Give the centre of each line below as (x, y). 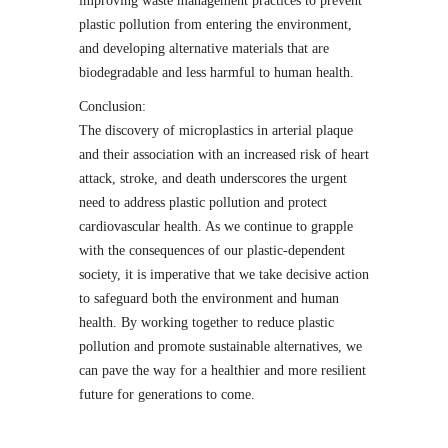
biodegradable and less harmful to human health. (216, 72)
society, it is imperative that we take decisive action (224, 274)
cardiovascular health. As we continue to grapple (216, 226)
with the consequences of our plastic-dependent (212, 250)
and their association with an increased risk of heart (224, 154)
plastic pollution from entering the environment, (215, 24)
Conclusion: (112, 106)
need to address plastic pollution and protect (203, 202)
